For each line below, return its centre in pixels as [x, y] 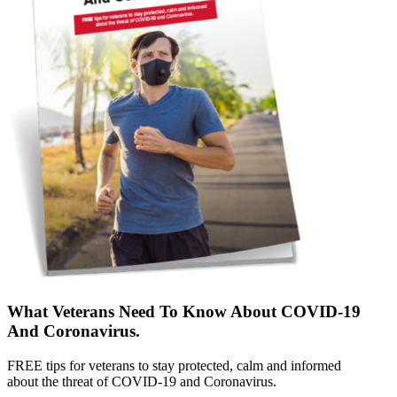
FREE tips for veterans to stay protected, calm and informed [174, 365]
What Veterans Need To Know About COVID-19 [184, 312]
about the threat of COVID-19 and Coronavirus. [142, 381]
